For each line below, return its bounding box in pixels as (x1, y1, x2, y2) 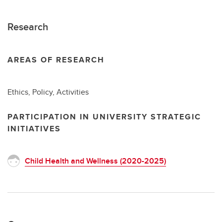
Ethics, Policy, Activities (7, 86, 89, 98)
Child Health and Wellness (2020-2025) (25, 155, 166, 166)
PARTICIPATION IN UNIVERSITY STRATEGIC (7, 111, 201, 122)
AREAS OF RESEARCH (7, 54, 105, 65)
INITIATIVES (7, 123, 61, 134)
